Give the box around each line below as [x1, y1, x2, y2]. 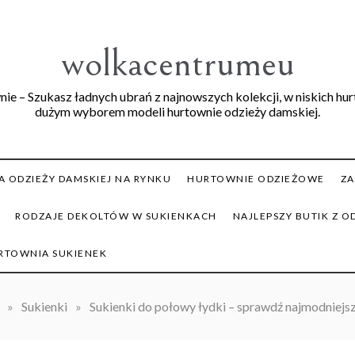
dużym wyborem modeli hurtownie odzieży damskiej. [35, 104, 320, 119]
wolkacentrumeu [60, 42, 295, 86]
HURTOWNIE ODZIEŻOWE [187, 173, 325, 185]
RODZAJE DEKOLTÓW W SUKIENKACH [15, 210, 217, 222]
